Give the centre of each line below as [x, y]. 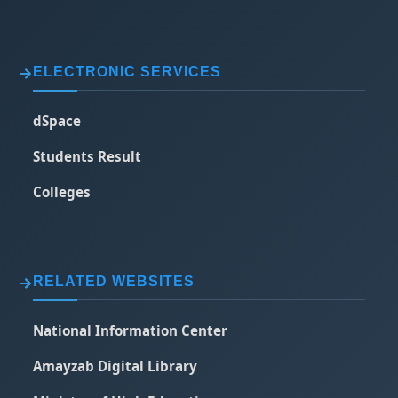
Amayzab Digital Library [115, 366]
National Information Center [131, 330]
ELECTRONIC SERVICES [127, 71]
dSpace [57, 120]
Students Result [88, 156]
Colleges [62, 191]
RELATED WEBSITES [114, 281]
